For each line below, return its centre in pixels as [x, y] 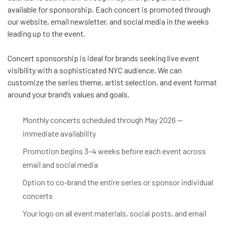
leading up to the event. [46, 33]
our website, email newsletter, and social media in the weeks [108, 21]
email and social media [60, 164]
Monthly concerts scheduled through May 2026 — [103, 120]
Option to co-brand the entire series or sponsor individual [118, 182]
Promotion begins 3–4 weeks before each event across [114, 151]
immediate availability [59, 133]
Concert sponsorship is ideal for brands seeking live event [103, 58]
